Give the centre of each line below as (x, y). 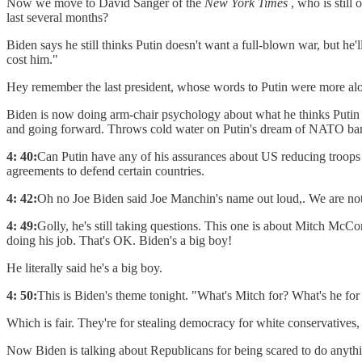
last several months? (57, 18)
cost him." (32, 60)
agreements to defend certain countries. (105, 171)
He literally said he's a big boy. (84, 268)
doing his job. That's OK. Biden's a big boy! (119, 241)
